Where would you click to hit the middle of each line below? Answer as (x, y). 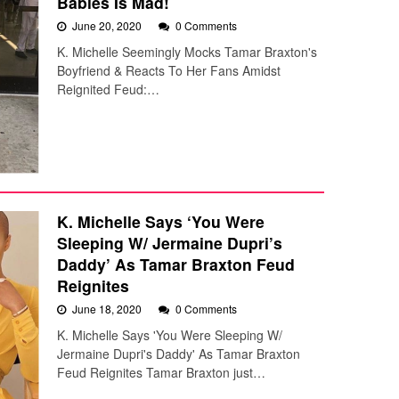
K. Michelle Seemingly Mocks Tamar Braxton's (187, 52)
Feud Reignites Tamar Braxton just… (161, 373)
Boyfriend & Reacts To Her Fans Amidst (169, 71)
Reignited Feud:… (108, 90)
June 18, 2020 (108, 309)
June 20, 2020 (108, 26)
